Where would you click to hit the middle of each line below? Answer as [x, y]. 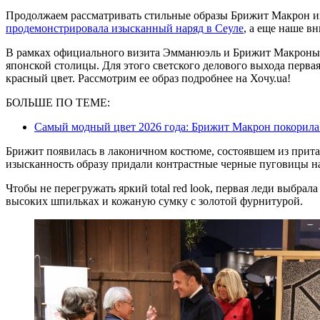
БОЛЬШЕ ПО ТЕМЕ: [58, 103]
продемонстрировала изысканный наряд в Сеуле [125, 29]
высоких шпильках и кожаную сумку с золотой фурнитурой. [154, 201]
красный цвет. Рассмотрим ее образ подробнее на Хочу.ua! [148, 79]
